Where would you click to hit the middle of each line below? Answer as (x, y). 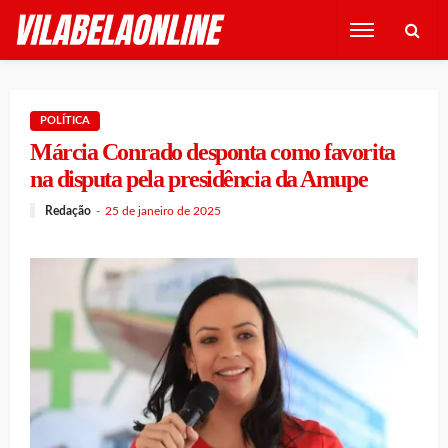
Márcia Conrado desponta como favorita (212, 152)
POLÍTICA (65, 120)
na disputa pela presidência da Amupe (199, 179)
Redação (68, 210)
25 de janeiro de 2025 (163, 210)
